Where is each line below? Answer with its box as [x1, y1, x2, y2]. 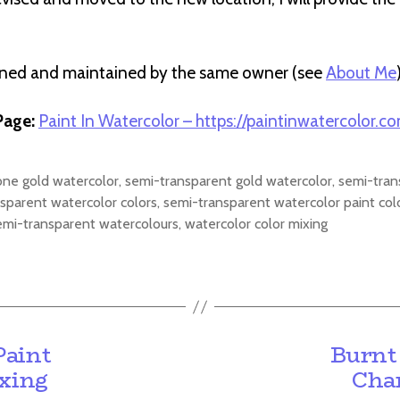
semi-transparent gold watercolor [125, 172, 332, 189]
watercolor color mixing [185, 215, 328, 232]
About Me [326, 62, 396, 84]
